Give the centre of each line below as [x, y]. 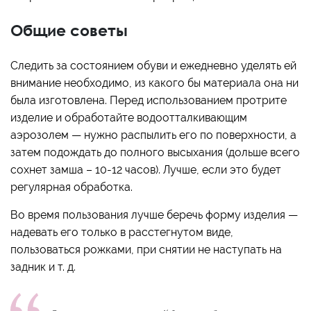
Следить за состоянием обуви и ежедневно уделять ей [153, 66]
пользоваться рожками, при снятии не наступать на [146, 250]
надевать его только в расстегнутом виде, [122, 233]
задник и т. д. [43, 267]
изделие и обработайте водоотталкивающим [129, 118]
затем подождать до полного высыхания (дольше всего [155, 153]
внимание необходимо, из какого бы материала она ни [154, 83]
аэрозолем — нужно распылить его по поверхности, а [153, 135]
